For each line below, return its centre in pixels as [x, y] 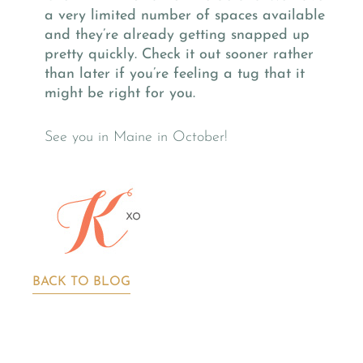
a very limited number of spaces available [185, 15]
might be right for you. [120, 93]
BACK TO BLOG [81, 282]
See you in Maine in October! [136, 137]
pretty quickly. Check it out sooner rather [179, 54]
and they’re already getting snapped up [177, 35]
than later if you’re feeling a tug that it [175, 74]
